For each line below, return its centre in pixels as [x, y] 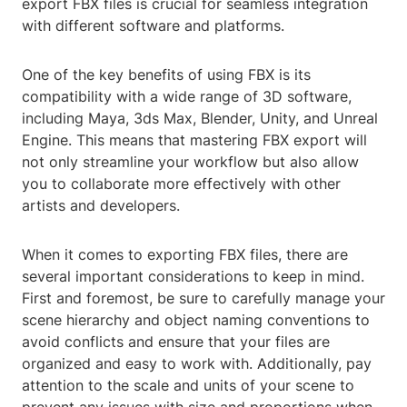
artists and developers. [101, 206]
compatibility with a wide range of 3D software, [187, 97]
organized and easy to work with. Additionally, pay [197, 364]
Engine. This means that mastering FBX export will [194, 140]
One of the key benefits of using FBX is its [166, 75]
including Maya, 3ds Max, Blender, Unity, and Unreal [200, 119]
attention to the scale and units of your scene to [188, 386]
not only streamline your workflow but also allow [190, 162]
